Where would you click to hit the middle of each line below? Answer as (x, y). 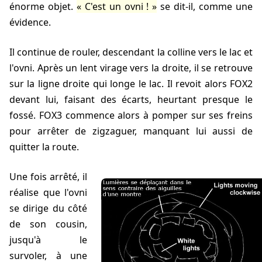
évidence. (30, 23)
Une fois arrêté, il (13, 177)
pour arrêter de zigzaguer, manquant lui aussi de (131, 131)
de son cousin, (48, 224)
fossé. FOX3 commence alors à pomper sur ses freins (131, 116)
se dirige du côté (48, 208)
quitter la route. (44, 147)
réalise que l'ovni (48, 193)
